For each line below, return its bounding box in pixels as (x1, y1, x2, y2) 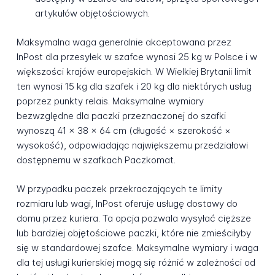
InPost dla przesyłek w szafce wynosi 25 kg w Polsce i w (16, 51, 257, 63)
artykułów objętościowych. (34, 7, 150, 20)
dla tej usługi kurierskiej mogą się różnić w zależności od (16, 256, 255, 268)
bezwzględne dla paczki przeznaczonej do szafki (16, 110, 226, 122)
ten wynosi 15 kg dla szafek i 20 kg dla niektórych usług (16, 80, 252, 93)
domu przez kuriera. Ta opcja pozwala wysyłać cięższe (16, 212, 251, 224)
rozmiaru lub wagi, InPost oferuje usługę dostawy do (16, 197, 238, 209)
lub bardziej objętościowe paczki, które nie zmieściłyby (16, 227, 251, 239)
